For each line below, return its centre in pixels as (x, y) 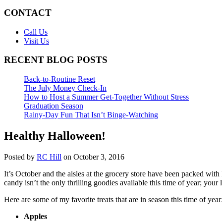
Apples (35, 216)
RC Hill (49, 157)
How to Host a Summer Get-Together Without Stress (106, 97)
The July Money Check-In (65, 88)
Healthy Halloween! (55, 136)
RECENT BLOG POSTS (56, 60)
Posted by (20, 157)
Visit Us (36, 41)
